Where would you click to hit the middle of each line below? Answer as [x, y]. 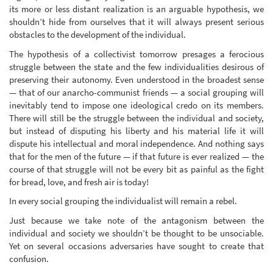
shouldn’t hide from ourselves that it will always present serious [136, 22]
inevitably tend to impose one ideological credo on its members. [136, 105]
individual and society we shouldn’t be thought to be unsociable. [136, 233]
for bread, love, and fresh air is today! [79, 182]
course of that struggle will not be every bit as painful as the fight [136, 169]
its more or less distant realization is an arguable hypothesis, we [136, 9]
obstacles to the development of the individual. [97, 35]
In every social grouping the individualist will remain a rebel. [123, 201]
